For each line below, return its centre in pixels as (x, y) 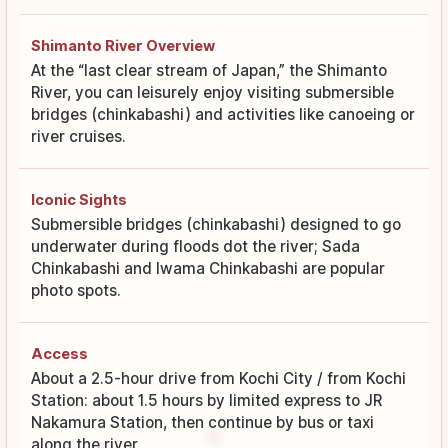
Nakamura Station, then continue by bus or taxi (202, 422)
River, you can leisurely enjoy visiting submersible (212, 92)
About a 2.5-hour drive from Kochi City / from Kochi (218, 378)
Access (59, 353)
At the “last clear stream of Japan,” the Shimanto (209, 70)
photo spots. (76, 290)
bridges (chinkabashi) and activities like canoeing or (223, 114)
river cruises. (78, 136)
